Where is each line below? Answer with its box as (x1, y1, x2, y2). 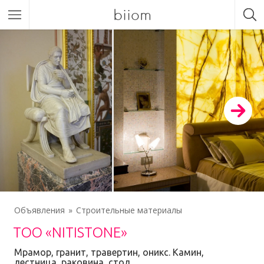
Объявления (14, 204, 65, 216)
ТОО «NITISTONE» (13, 225, 128, 240)
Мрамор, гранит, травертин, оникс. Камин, (14, 247, 204, 258)
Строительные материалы (76, 204, 182, 216)
